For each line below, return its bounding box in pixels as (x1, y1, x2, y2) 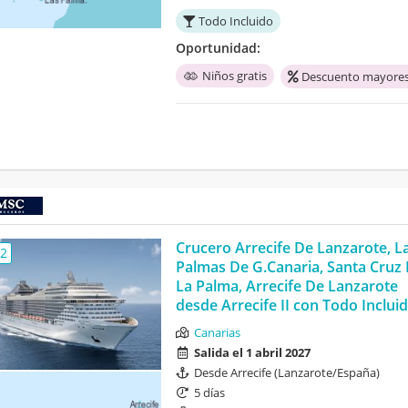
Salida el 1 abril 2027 (193, 344, 311, 362)
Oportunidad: (175, 39, 260, 57)
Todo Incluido (198, 13, 273, 30)
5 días (193, 384, 225, 402)
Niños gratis (201, 67, 267, 85)
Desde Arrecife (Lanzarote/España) (193, 364, 380, 382)
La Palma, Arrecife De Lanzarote (175, 276, 398, 297)
